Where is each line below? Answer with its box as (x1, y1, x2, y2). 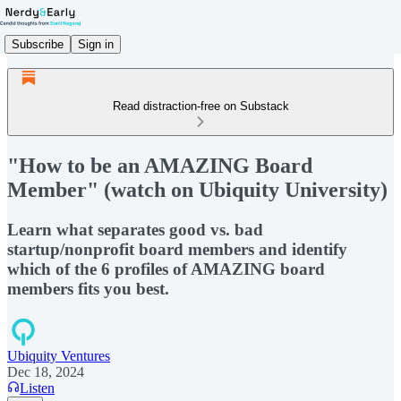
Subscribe (12, 37, 64, 51)
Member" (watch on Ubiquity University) (7, 177, 388, 201)
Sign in (78, 37, 114, 51)
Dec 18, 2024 (7, 363, 84, 380)
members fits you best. (7, 278, 169, 298)
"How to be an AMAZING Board (7, 153, 312, 177)
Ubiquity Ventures (7, 347, 110, 363)
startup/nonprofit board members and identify (7, 239, 347, 259)
